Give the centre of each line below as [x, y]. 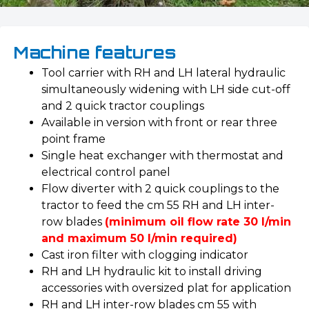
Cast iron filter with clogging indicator [145, 255]
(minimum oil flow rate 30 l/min [198, 222]
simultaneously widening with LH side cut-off [166, 90]
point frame [73, 139]
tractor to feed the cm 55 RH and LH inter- [158, 206]
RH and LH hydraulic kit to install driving [152, 272]
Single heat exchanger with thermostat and [162, 156]
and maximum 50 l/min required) [139, 239]
